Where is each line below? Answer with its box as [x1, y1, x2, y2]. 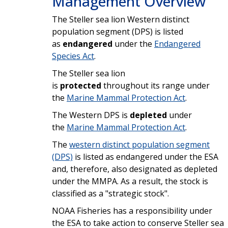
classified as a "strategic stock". [52, 187, 169, 199]
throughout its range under [103, 79, 210, 91]
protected [60, 79, 103, 91]
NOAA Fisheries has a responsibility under [52, 205, 212, 216]
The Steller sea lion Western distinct [52, 13, 189, 25]
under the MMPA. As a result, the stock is [52, 175, 208, 187]
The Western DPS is [52, 109, 130, 121]
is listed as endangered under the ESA [73, 151, 218, 162]
